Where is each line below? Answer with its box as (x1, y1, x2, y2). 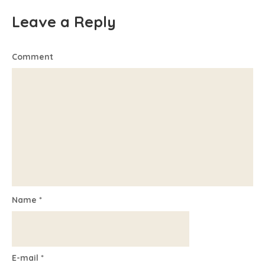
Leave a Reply (12, 12, 116, 31)
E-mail (12, 252, 41, 263)
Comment (12, 51, 53, 62)
